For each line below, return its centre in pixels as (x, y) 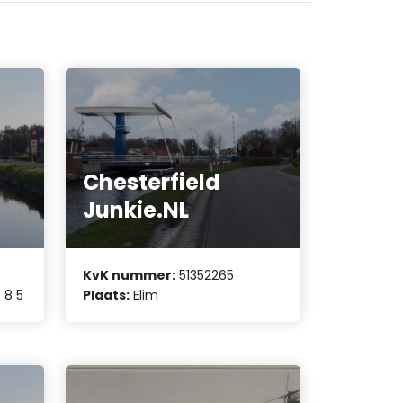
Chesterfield (152, 182)
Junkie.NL (136, 210)
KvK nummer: (130, 276)
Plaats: (107, 296)
